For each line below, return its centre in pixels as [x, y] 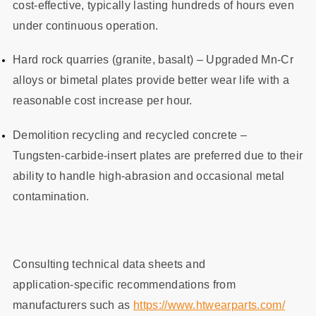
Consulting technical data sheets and [109, 264]
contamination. [51, 196]
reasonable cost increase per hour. [102, 101]
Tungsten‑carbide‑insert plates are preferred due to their [158, 155]
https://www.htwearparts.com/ [209, 305]
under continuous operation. [85, 26]
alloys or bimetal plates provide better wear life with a [151, 80]
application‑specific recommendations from [124, 284]
